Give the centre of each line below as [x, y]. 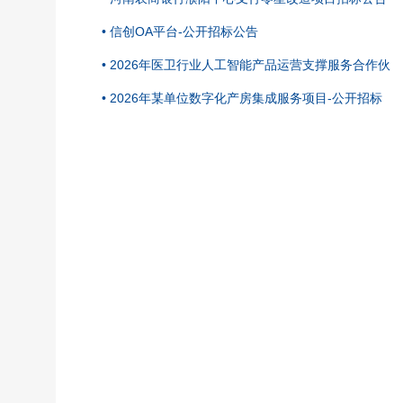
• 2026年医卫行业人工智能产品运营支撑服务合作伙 [246, 64]
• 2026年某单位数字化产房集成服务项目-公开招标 [242, 98]
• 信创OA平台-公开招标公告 [180, 31]
